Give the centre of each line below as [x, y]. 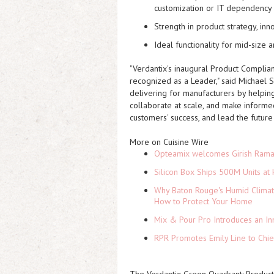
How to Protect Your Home [203, 201]
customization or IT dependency [213, 8]
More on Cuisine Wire [169, 142]
